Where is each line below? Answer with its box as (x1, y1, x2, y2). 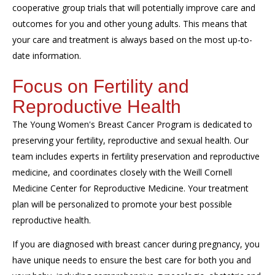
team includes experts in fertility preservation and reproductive (12, 150, 260, 162)
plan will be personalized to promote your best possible (12, 198, 232, 210)
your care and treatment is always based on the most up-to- (12, 34, 252, 45)
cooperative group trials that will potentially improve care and (12, 2, 255, 14)
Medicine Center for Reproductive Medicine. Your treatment (12, 182, 249, 194)
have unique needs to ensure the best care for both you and (12, 254, 251, 266)
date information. (12, 50, 81, 61)
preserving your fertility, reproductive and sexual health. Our (12, 134, 249, 146)
